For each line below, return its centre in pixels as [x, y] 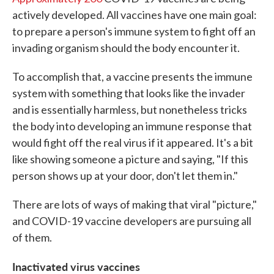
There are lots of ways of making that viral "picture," [135, 204]
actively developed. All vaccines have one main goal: [135, 15]
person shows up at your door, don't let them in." [125, 176]
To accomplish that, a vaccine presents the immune [132, 76]
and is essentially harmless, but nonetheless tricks [130, 109]
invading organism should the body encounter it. [126, 48]
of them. [32, 237]
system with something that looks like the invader [129, 93]
